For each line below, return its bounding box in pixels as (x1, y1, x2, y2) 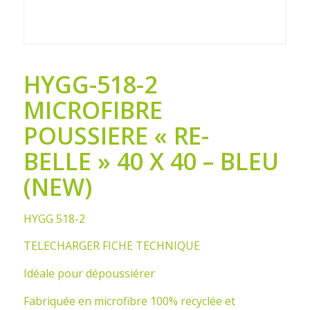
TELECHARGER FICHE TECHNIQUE (23, 238, 200, 254)
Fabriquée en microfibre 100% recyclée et (23, 293, 235, 309)
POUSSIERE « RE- (23, 119, 209, 152)
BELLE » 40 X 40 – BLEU (23, 145, 279, 177)
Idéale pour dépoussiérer (23, 265, 155, 281)
